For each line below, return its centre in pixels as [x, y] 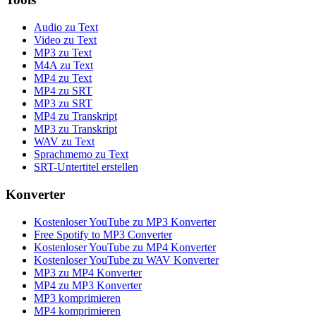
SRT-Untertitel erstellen [86, 167]
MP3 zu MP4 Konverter [88, 272]
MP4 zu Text [63, 78]
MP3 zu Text [63, 53]
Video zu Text [65, 40]
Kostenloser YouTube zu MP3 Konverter [125, 221]
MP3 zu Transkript [75, 129]
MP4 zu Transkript [75, 116]
